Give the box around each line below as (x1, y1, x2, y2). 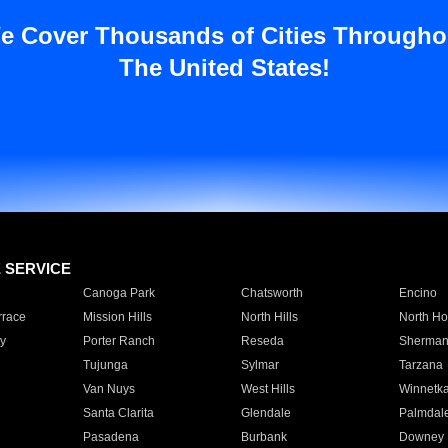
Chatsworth (240, 286, 303, 300)
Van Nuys (82, 382, 135, 396)
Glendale (240, 406, 291, 420)
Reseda (240, 334, 284, 348)
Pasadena (82, 430, 139, 444)
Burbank (240, 430, 287, 444)
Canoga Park (82, 286, 155, 300)
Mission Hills (82, 310, 152, 324)
